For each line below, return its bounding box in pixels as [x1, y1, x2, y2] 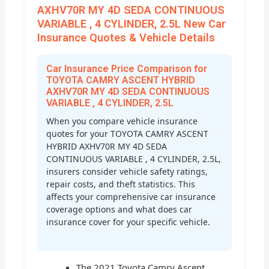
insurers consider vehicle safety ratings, [46, 165, 208, 177]
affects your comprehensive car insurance [46, 190, 216, 202]
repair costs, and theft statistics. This [46, 178, 196, 190]
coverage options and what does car [46, 203, 193, 215]
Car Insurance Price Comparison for [46, 62, 208, 74]
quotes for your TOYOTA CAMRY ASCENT [46, 127, 209, 139]
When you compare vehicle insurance [46, 115, 198, 127]
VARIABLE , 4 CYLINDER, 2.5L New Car [37, 17, 226, 31]
